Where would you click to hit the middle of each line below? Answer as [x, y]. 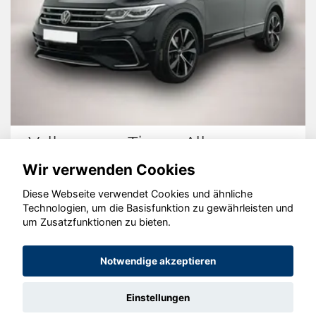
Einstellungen [158, 297]
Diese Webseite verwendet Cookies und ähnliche [138, 194]
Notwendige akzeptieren [158, 261]
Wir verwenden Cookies [109, 169]
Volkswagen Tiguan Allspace [141, 142]
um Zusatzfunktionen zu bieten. [97, 222]
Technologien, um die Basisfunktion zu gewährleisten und [158, 208]
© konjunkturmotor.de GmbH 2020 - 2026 [158, 222]
